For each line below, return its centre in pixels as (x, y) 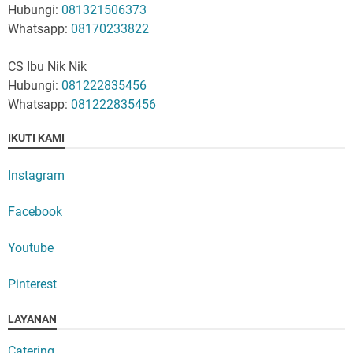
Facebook (35, 211)
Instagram (36, 175)
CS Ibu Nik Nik (47, 66)
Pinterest (32, 284)
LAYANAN (32, 319)
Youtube (31, 247)
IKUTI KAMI (36, 137)
